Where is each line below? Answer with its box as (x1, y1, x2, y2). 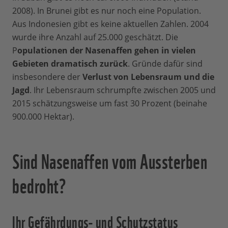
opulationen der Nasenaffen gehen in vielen (17, 45, 196, 56)
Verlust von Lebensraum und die (82, 71, 214, 83)
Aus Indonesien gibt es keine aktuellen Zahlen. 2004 (12, 18, 209, 30)
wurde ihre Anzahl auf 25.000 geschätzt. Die (12, 32, 178, 43)
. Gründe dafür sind (128, 58, 203, 70)
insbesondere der (12, 71, 82, 83)
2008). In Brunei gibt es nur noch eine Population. (12, 5, 201, 17)
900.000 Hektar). (12, 111, 74, 123)
